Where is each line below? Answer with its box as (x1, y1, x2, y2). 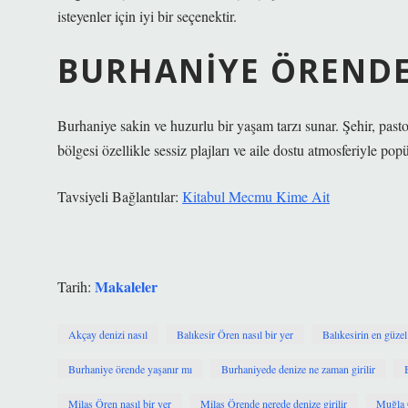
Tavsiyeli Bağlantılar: (57, 187, 182, 206)
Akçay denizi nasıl (68, 327, 148, 342)
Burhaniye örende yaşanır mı (68, 362, 192, 376)
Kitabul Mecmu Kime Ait (182, 187, 330, 206)
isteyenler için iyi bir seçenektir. (57, 6, 237, 25)
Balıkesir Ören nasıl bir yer (177, 327, 293, 342)
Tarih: (57, 277, 95, 296)
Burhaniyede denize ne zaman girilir (221, 362, 375, 376)
